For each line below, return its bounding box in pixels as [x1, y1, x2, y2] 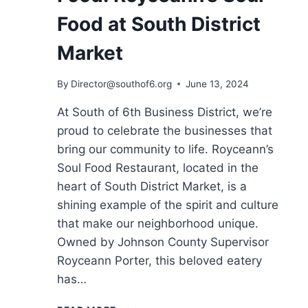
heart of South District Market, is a [57, 179, 247, 193]
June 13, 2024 [186, 78, 250, 89]
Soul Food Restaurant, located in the [57, 160, 258, 175]
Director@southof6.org [71, 78, 173, 89]
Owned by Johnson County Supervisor [57, 234, 269, 249]
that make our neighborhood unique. [57, 216, 258, 230]
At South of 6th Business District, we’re [57, 104, 272, 119]
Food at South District [57, 12, 261, 36]
